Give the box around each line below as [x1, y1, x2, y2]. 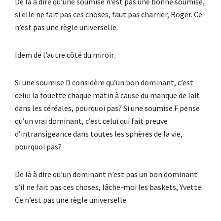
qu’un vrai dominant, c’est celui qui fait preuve [15, 115, 168, 126]
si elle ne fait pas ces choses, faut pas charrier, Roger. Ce [15, 9, 202, 19]
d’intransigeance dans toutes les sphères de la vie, [15, 128, 183, 139]
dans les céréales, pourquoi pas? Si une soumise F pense [15, 103, 200, 113]
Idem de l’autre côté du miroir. [15, 49, 115, 60]
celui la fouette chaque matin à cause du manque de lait [15, 90, 200, 100]
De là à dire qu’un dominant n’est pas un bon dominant [15, 169, 197, 179]
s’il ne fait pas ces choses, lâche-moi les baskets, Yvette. [15, 182, 203, 192]
